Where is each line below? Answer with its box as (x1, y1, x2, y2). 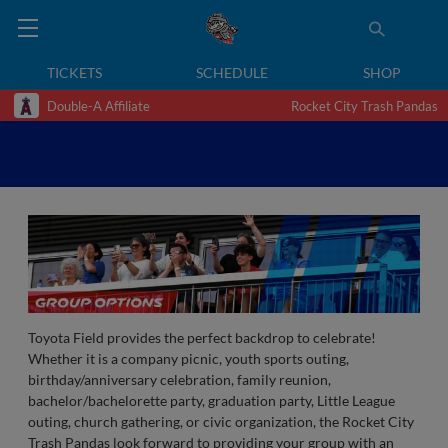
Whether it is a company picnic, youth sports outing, (28, 350, 349, 367)
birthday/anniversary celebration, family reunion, (28, 371, 331, 388)
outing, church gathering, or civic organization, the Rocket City (28, 413, 414, 430)
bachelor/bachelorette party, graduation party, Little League (28, 392, 395, 409)
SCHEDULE (196, 64, 269, 81)
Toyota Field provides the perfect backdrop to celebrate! (28, 329, 376, 346)
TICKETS (47, 64, 103, 81)
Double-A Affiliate (47, 97, 150, 114)
